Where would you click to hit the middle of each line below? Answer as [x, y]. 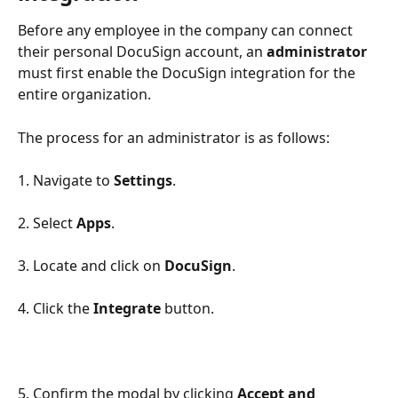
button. [187, 309]
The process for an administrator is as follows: [174, 137]
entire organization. [84, 95]
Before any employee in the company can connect [187, 31]
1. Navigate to [66, 181]
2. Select [47, 223]
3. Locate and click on [91, 266]
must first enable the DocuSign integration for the [188, 73]
